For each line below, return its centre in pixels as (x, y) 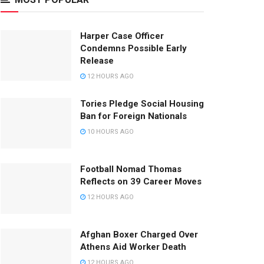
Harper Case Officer (122, 36)
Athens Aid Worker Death (133, 247)
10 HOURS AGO (110, 132)
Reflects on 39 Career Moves (141, 181)
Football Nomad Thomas (131, 169)
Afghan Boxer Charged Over (139, 234)
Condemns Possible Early (133, 48)
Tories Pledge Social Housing (142, 104)
